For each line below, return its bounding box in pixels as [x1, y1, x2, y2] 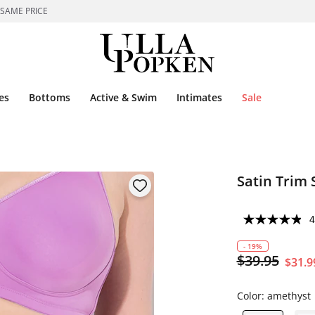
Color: [236, 289, 267, 302]
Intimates [176, 91, 222, 104]
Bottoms [29, 91, 70, 104]
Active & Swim [90, 91, 157, 104]
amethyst [266, 289, 311, 302]
